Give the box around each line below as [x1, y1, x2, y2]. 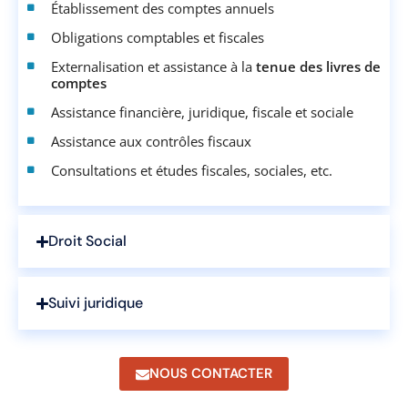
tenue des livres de [256, 57, 381, 76]
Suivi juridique [48, 293, 144, 313]
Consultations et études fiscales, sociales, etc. [51, 161, 332, 180]
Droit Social [48, 231, 127, 251]
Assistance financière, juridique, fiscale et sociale [51, 103, 353, 122]
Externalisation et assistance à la [51, 57, 256, 76]
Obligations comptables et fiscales [51, 28, 264, 47]
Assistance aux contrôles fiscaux [51, 132, 251, 151]
